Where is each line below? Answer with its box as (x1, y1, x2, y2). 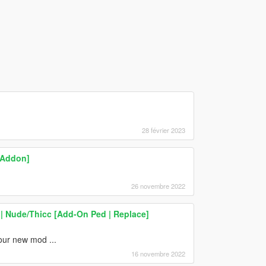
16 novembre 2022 (131, 248, 185, 258)
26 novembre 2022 (131, 180, 185, 191)
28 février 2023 (141, 125, 185, 135)
